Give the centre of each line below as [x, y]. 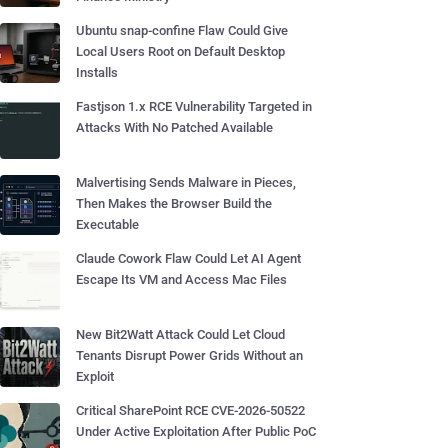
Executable [107, 224]
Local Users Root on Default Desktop [180, 51]
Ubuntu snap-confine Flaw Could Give [182, 30]
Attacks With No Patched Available [174, 127]
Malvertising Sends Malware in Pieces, [186, 182]
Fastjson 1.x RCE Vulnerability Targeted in [194, 106]
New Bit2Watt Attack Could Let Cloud [180, 334]
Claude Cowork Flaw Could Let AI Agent [188, 258]
